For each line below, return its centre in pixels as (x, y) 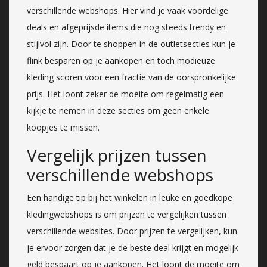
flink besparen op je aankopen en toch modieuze (121, 60)
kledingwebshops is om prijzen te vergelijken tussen (127, 214)
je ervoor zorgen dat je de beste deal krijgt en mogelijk (133, 247)
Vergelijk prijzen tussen (117, 155)
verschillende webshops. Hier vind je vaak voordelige (128, 10)
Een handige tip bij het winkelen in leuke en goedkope (130, 197)
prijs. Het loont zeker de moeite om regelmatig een (125, 94)
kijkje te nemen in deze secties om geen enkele (118, 110)
